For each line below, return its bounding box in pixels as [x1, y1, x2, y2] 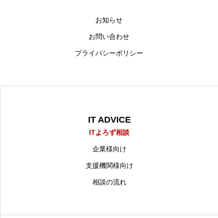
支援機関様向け [85, 161, 133, 169]
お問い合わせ [89, 32, 129, 40]
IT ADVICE [88, 114, 131, 125]
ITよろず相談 [89, 128, 129, 136]
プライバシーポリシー [75, 49, 143, 57]
